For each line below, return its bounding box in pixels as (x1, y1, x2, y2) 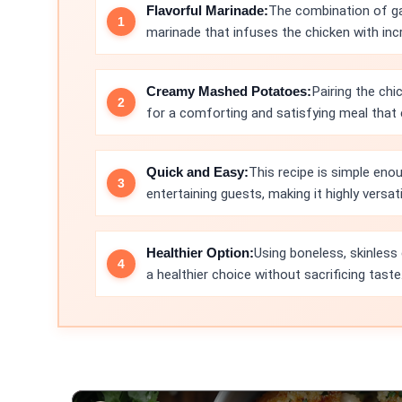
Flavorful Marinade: (146, 3, 268, 18)
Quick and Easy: (146, 164, 249, 179)
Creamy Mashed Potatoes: (146, 83, 311, 99)
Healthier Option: (146, 245, 254, 260)
